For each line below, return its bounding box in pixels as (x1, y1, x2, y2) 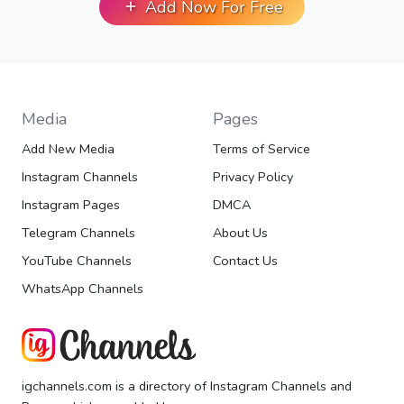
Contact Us (213, 252, 278, 271)
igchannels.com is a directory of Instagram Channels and (22, 377, 352, 396)
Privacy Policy (213, 168, 293, 187)
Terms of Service (213, 140, 310, 159)
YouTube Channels (22, 252, 132, 271)
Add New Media (22, 140, 115, 159)
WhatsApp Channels (22, 280, 143, 298)
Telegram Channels (22, 224, 135, 243)
